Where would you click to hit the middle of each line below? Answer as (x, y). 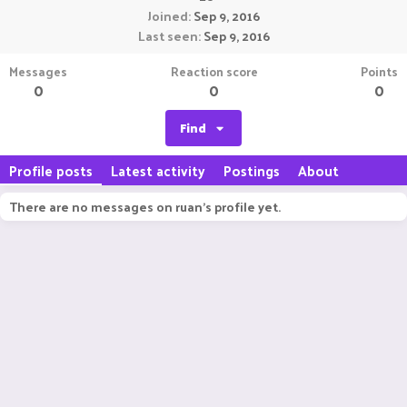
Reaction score (214, 71)
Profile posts (51, 170)
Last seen (168, 36)
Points (379, 71)
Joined (168, 16)
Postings (252, 170)
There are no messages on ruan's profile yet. (145, 207)
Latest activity (158, 170)
